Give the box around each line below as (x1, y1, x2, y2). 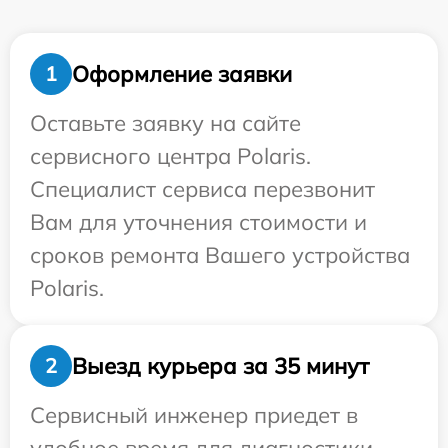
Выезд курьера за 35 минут (72, 351, 369, 380)
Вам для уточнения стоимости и (30, 208, 367, 236)
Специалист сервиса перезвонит (30, 175, 375, 203)
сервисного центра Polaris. (30, 142, 311, 170)
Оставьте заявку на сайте (30, 109, 301, 137)
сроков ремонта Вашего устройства (30, 241, 410, 269)
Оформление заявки (72, 59, 292, 88)
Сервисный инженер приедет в (30, 401, 358, 429)
